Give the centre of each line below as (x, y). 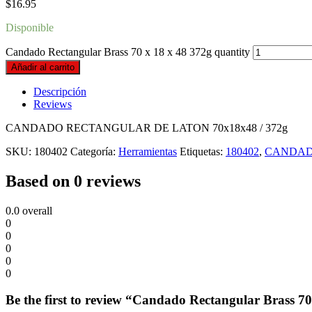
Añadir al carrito (43, 67)
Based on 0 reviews (73, 181)
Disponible (30, 27)
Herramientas (148, 151)
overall (36, 210)
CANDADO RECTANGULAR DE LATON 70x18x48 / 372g (147, 127)
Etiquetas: (203, 151)
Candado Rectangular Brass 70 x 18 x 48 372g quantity (128, 52)
